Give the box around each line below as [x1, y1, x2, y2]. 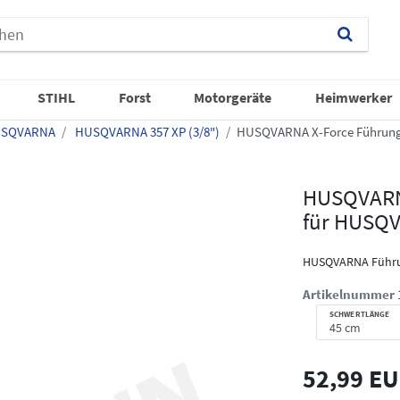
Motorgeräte [194, 87, 272, 106]
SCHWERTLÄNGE [329, 308, 390, 319]
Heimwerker [314, 87, 392, 106]
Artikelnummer [303, 285, 397, 303]
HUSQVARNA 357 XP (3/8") [72, 122, 220, 140]
